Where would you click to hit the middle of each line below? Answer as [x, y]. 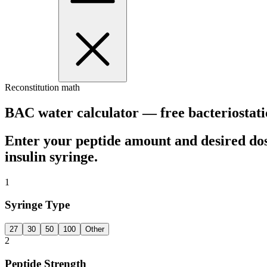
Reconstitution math [42, 87]
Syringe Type [37, 205]
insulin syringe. [51, 156]
